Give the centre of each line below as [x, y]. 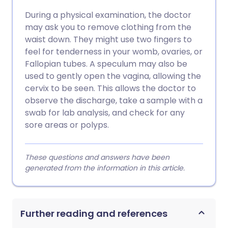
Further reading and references [94, 213]
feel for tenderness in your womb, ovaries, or [114, 52]
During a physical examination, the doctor [108, 15]
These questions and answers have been [97, 157]
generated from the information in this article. [105, 168]
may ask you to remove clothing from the [108, 27]
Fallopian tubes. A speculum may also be [106, 64]
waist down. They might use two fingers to [108, 39]
